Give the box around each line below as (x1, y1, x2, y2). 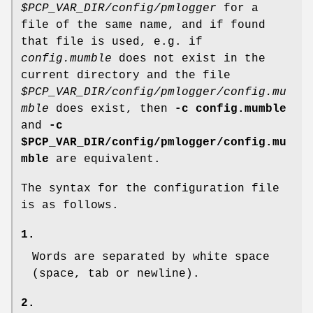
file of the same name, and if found (21, 19, 265, 32)
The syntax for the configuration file (21, 182, 279, 196)
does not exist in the (112, 52, 265, 66)
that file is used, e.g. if (21, 36, 203, 49)
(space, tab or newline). (32, 268, 200, 281)
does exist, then (49, 103, 175, 116)
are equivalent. (49, 153, 161, 166)
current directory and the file (21, 69, 231, 82)
